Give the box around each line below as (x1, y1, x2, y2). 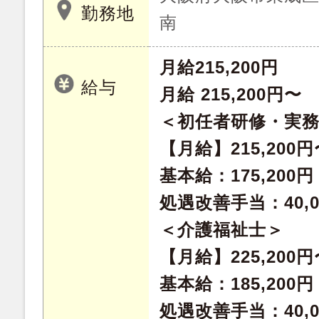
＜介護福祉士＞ (159, 220, 284, 239)
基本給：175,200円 (159, 166, 314, 185)
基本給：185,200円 (159, 274, 314, 293)
